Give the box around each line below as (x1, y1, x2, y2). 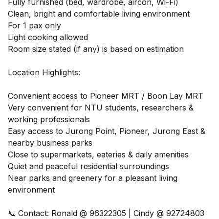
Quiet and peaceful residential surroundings (8, 161, 169, 171)
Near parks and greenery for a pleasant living (8, 173, 177, 183)
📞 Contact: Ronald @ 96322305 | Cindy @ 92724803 (8, 208, 204, 218)
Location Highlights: (8, 67, 80, 77)
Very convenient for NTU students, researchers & (8, 102, 194, 112)
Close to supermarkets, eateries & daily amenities (8, 149, 189, 159)
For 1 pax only (8, 20, 61, 30)
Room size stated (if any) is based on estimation (8, 44, 184, 54)
